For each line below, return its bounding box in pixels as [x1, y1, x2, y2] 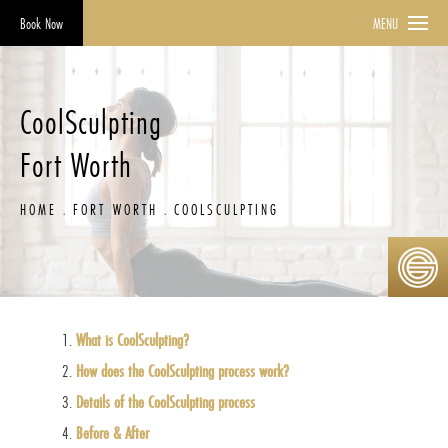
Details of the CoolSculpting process [76, 390, 256, 414]
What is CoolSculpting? [76, 328, 190, 352]
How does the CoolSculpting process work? [76, 359, 290, 383]
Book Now [20, 13, 63, 34]
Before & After [76, 421, 150, 445]
